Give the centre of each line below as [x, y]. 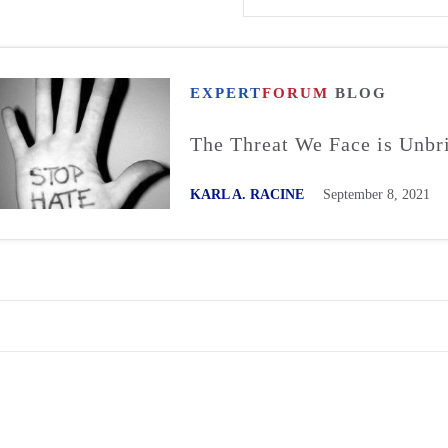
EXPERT [226, 92]
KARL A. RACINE [247, 194]
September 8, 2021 [377, 194]
